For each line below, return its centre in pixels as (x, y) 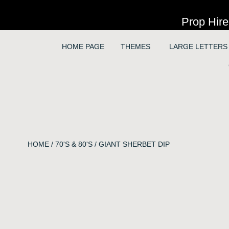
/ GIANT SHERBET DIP (131, 144)
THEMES (135, 47)
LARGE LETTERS (198, 47)
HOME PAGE (83, 47)
